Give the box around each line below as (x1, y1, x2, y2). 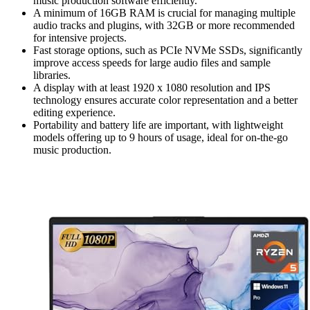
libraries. (33, 69, 71, 82)
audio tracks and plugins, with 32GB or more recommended (33, 19, 295, 32)
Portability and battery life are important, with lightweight (33, 119, 283, 131)
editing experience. (33, 107, 116, 119)
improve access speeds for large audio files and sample (33, 57, 271, 69)
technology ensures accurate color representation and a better (33, 94, 298, 107)
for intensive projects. (33, 32, 127, 44)
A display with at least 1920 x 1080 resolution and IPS (33, 82, 271, 94)
